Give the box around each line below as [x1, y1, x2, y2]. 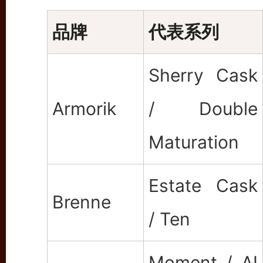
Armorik [52, 97, 116, 119]
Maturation [149, 131, 239, 153]
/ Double [149, 97, 258, 119]
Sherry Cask [149, 64, 258, 86]
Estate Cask [149, 174, 258, 196]
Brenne [52, 191, 111, 213]
